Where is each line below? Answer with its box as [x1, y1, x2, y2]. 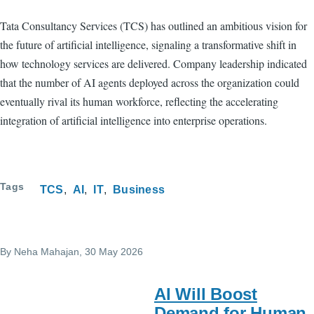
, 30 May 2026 [79, 245, 143, 257]
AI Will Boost [154, 284, 257, 303]
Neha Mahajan [14, 245, 79, 257]
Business [112, 183, 165, 196]
